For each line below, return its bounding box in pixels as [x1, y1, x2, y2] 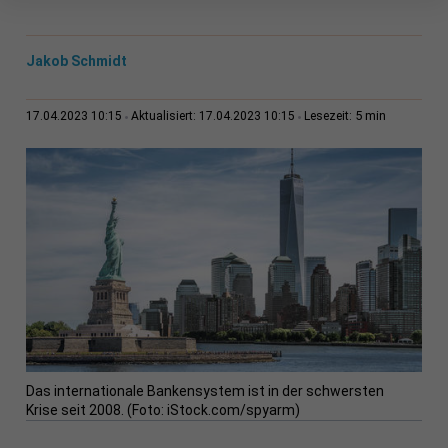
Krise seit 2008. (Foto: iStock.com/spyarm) [25, 402, 300, 419]
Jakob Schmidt [25, 53, 127, 70]
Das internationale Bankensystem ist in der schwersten [25, 383, 384, 400]
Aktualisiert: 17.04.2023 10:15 [130, 109, 295, 124]
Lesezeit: [303, 109, 355, 124]
